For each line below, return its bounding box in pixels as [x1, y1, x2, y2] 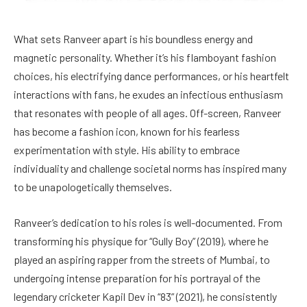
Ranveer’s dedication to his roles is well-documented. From [14, 215, 282, 229]
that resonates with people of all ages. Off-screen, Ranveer [14, 106, 281, 120]
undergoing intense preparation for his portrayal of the [14, 271, 260, 284]
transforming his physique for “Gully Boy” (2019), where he [14, 234, 269, 247]
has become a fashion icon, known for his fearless [14, 125, 240, 138]
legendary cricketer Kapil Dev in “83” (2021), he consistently [14, 289, 277, 303]
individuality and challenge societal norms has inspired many [14, 162, 286, 175]
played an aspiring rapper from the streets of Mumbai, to [14, 252, 270, 266]
